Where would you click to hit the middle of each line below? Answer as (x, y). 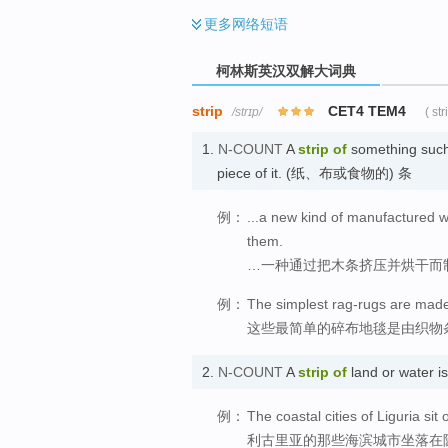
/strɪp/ (247, 111)
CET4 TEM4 (367, 110)
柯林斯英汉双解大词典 (286, 70)
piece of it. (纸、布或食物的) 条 (314, 172)
